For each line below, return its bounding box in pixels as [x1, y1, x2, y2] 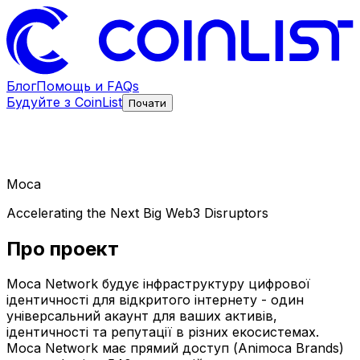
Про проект [6, 236, 119, 260]
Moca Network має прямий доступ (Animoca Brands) [6, 340, 344, 357]
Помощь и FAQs [36, 77, 139, 94]
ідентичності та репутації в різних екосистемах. [6, 324, 319, 341]
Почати [129, 96, 166, 109]
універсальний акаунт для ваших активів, [6, 308, 277, 325]
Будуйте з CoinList [6, 93, 122, 110]
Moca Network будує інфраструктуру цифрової [6, 276, 310, 292]
